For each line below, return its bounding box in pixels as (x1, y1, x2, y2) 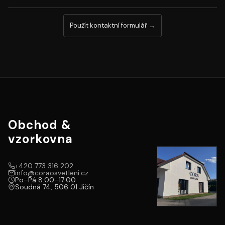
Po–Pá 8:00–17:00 (15, 175, 76, 184)
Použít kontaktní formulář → (70, 21, 155, 30)
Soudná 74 (15, 182, 51, 191)
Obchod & (8, 117, 71, 133)
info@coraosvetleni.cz (15, 168, 88, 177)
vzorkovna (8, 131, 73, 147)
